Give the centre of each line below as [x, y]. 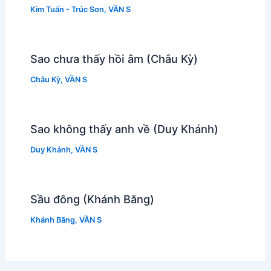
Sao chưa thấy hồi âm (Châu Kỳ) [114, 59]
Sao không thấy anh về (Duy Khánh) [124, 129]
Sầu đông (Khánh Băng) [92, 199]
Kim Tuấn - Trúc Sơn [67, 10]
